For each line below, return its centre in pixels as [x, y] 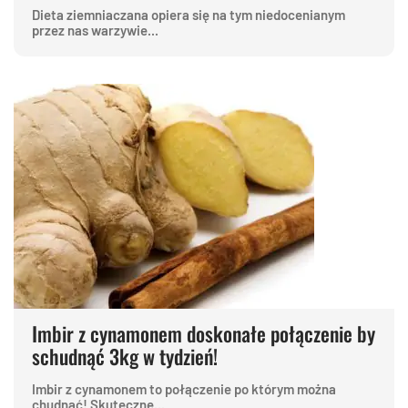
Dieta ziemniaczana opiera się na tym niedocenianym [189, 15]
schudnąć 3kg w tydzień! [125, 357]
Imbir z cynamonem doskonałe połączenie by [204, 334]
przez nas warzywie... [95, 31]
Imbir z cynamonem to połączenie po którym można [184, 389]
